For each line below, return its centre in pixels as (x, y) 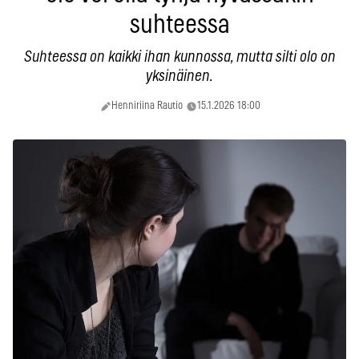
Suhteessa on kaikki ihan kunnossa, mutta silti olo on (179, 57)
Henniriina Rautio (147, 106)
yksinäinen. (179, 76)
